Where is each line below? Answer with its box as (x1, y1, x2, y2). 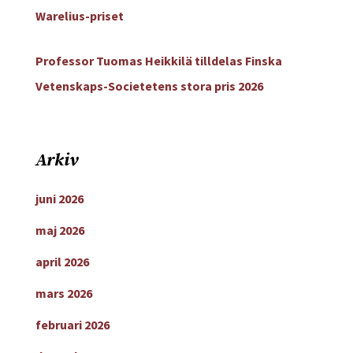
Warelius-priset (35, 8, 124, 24)
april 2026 (35, 254, 89, 270)
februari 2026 (35, 317, 110, 333)
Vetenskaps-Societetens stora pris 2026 (35, 78, 263, 94)
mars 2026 (35, 285, 92, 302)
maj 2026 (35, 222, 84, 239)
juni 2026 (35, 191, 84, 207)
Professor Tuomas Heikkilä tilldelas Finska (35, 53, 282, 69)
